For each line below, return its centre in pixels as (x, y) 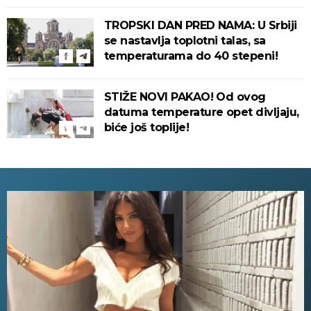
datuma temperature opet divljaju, (202, 112)
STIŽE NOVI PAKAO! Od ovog (185, 97)
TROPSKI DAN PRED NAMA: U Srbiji (201, 26)
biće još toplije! (146, 128)
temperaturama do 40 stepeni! (191, 56)
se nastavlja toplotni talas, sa (185, 41)
